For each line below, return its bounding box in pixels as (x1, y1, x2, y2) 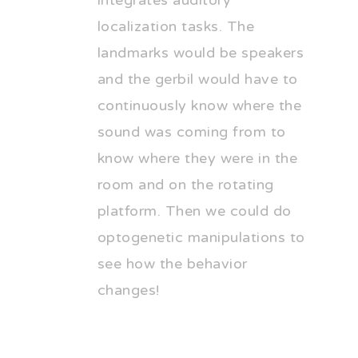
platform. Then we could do (97, 202, 292, 221)
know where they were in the (97, 149, 298, 168)
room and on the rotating (97, 176, 274, 194)
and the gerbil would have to (97, 70, 298, 89)
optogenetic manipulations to (97, 229, 305, 247)
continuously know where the (97, 97, 302, 115)
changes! (97, 281, 160, 300)
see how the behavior (97, 255, 248, 273)
